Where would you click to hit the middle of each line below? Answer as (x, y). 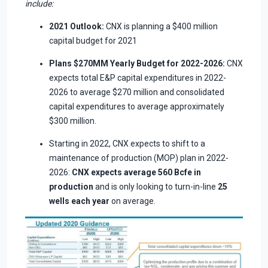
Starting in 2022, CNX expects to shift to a (127, 143)
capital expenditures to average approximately (137, 106)
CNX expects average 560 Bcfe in (136, 172)
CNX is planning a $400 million (161, 26)
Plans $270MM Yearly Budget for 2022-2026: (137, 63)
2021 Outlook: (77, 26)
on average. (133, 201)
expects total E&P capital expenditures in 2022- (138, 77)
